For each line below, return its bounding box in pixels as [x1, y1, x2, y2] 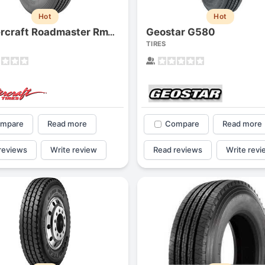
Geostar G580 [146, 25, 215, 38]
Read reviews [153, 144, 203, 154]
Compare [164, 119, 199, 129]
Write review [50, 144, 98, 154]
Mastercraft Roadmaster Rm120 [108, 26, 115, 38]
